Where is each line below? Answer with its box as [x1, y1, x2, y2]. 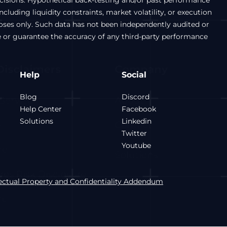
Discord [122, 92, 150, 101]
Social [122, 70, 147, 80]
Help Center [20, 104, 62, 113]
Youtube [122, 141, 152, 150]
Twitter [122, 129, 147, 138]
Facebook [122, 104, 157, 113]
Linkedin [122, 117, 152, 126]
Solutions [20, 117, 54, 126]
